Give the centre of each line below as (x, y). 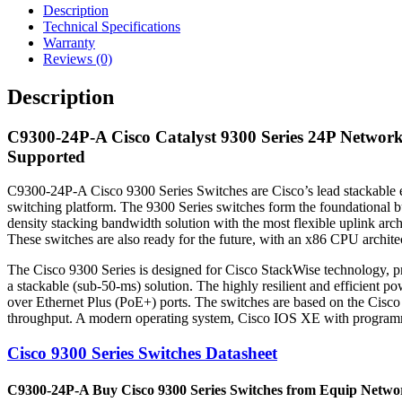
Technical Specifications (112, 26)
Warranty (69, 42)
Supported (46, 156)
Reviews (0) (78, 58)
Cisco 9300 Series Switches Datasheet (142, 354)
